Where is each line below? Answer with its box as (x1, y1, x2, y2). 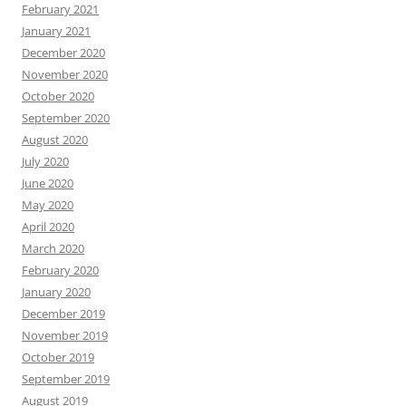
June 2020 (22, 175, 73, 192)
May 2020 (22, 197, 73, 214)
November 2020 (22, 66, 108, 83)
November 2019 (22, 327, 108, 344)
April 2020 (22, 218, 74, 236)
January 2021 (22, 23, 91, 40)
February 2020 (22, 262, 99, 279)
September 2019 (22, 371, 110, 388)
